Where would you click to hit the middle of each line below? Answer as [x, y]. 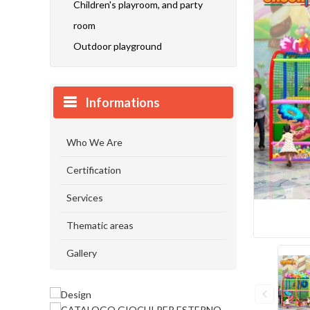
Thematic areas [100, 225]
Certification [94, 170]
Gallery [82, 253]
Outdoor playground [118, 46]
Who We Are [94, 142]
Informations [122, 102]
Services [85, 198]
